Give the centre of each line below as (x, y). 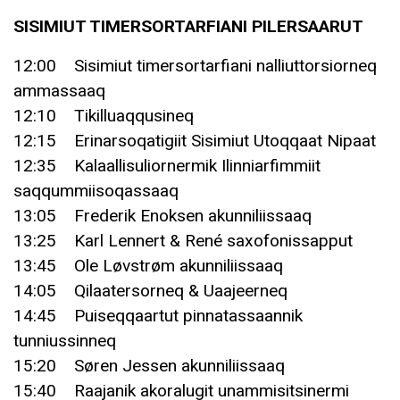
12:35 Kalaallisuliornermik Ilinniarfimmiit (167, 165)
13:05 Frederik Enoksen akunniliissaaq (162, 215)
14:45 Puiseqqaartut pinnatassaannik (158, 315)
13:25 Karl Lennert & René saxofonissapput (183, 240)
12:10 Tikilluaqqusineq (104, 115)
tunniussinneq (65, 340)
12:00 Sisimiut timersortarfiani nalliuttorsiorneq (195, 65)
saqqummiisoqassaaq (96, 190)
